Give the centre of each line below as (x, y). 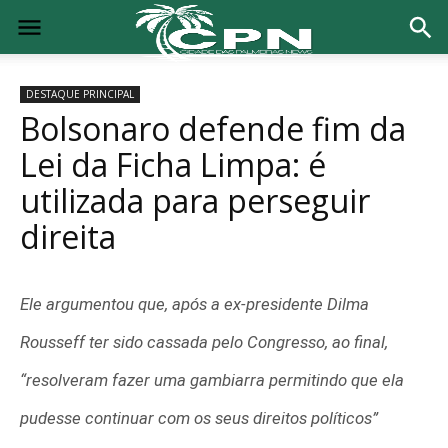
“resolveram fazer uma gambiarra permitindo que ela (212, 380)
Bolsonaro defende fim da (213, 128)
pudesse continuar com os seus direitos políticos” (199, 418)
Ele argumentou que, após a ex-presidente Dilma (194, 304)
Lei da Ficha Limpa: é (173, 164)
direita (68, 236)
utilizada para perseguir (195, 200)
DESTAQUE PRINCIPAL (80, 94)
